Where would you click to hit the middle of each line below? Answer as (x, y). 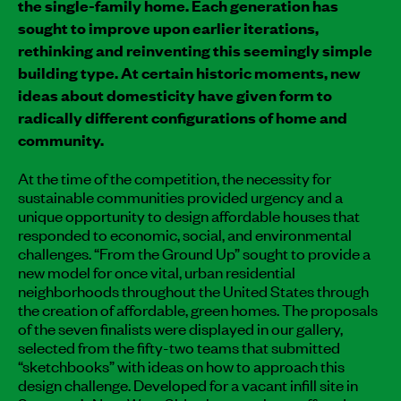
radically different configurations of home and (183, 117)
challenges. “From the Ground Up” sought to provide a (194, 252)
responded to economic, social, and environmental (185, 233)
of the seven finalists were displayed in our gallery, (180, 327)
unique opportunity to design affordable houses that (189, 214)
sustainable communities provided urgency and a (180, 196)
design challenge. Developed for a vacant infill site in (188, 384)
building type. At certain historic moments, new (189, 72)
